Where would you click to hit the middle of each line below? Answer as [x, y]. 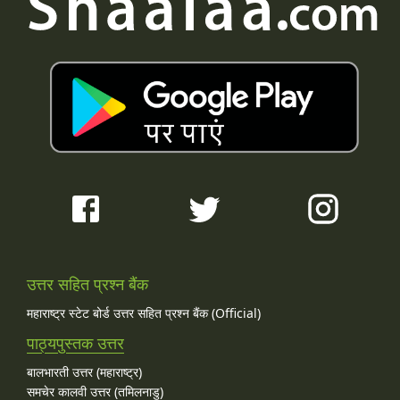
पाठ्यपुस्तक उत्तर [75, 342]
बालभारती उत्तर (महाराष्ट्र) [84, 371]
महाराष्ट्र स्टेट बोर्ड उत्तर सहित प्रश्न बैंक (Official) [144, 312]
